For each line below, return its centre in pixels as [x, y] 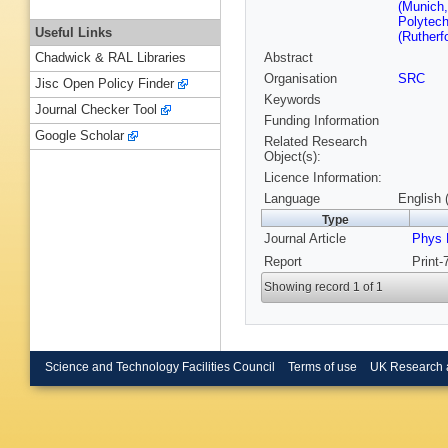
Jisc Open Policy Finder [104, 84]
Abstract [288, 58]
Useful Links [73, 32]
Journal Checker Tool [96, 110]
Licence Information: [323, 178]
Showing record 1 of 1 [324, 287]
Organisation [300, 79]
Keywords [292, 100]
